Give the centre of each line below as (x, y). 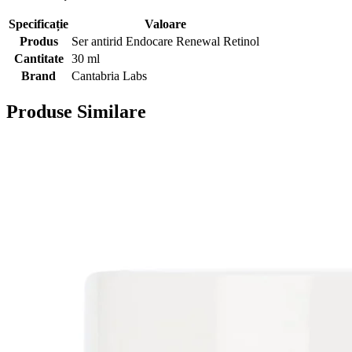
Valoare (165, 24)
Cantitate (38, 59)
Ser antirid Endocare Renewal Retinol (165, 42)
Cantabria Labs (109, 76)
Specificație (38, 24)
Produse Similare (76, 112)
